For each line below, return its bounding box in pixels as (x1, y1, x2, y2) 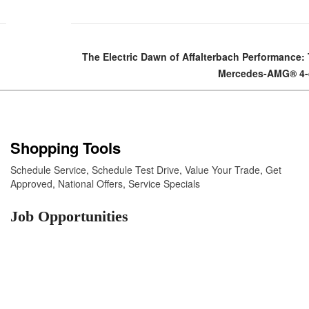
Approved (10, 176, 52, 190)
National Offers (58, 176, 123, 190)
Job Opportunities (10, 207, 128, 225)
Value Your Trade (185, 162, 260, 177)
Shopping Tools (10, 136, 121, 159)
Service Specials (128, 176, 200, 190)
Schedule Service (10, 162, 86, 177)
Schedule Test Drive (92, 162, 179, 177)
